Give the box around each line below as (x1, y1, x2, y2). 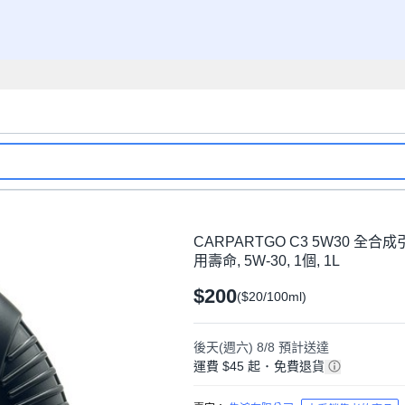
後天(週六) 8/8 (193, 340, 275, 354)
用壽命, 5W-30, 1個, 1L (193, 253, 340, 268)
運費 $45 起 (193, 359, 264, 373)
